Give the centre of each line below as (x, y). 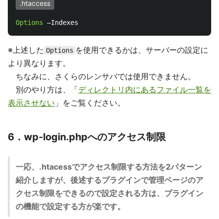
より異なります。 (39, 63)
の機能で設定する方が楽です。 (70, 206)
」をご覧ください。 (90, 103)
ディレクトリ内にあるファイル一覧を (145, 89)
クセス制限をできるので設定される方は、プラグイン (109, 193)
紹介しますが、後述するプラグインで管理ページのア (109, 180)
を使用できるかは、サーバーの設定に (142, 50)
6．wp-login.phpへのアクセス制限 (87, 137)
